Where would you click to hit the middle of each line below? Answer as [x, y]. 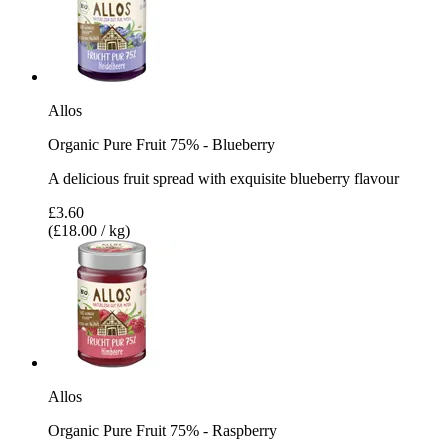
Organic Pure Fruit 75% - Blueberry [161, 144]
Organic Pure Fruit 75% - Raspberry [162, 430]
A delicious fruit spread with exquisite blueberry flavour [223, 178]
